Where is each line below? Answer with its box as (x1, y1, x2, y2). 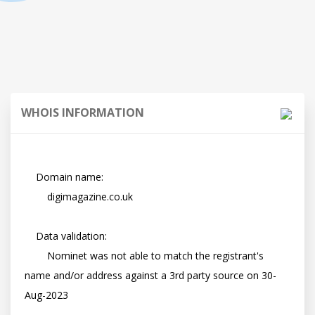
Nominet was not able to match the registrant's (25, 249, 47, 262)
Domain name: (25, 170, 36, 184)
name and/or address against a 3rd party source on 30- (25, 269, 276, 282)
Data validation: (25, 229, 36, 243)
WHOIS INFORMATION (21, 105, 144, 120)
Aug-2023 (25, 288, 68, 302)
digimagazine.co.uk (25, 190, 47, 203)
